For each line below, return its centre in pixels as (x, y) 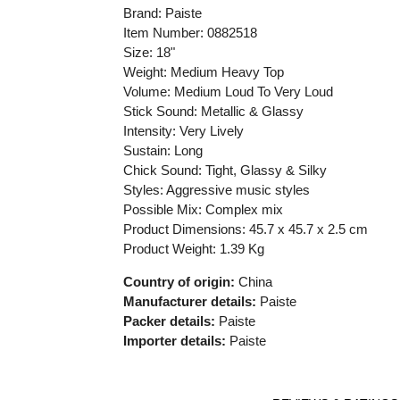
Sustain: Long (162, 150)
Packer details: (169, 321)
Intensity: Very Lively (183, 130)
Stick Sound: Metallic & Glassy (213, 111)
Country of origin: (179, 281)
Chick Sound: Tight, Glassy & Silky (225, 170)
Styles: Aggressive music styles (216, 189)
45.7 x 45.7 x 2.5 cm (308, 229)
